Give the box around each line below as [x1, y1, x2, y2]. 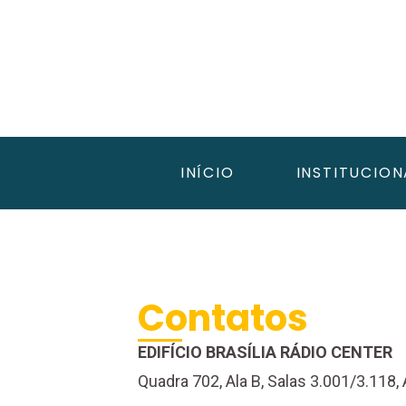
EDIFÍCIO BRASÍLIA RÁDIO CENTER [138, 342, 392, 362]
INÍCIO [179, 162, 235, 183]
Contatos [138, 293, 308, 343]
